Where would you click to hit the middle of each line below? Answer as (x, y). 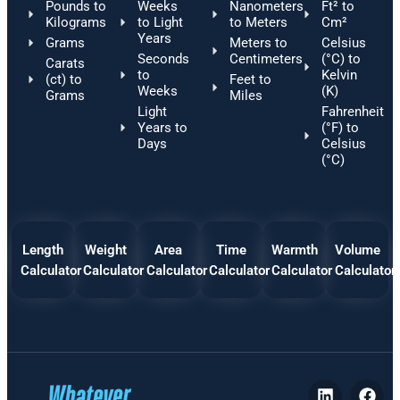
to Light (160, 22)
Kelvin (339, 75)
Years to (162, 127)
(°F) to (340, 127)
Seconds (163, 58)
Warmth (295, 250)
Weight (105, 250)
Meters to (258, 42)
